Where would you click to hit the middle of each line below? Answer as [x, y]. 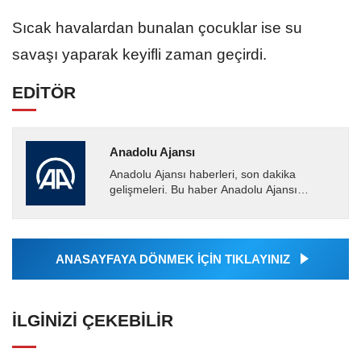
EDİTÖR [44, 92]
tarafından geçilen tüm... [171, 220]
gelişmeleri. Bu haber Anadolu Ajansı [203, 189]
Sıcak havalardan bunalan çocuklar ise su [157, 27]
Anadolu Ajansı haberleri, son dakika [202, 174]
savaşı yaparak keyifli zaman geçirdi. [139, 54]
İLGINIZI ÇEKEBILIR [93, 321]
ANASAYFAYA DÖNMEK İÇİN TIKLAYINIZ [172, 259]
